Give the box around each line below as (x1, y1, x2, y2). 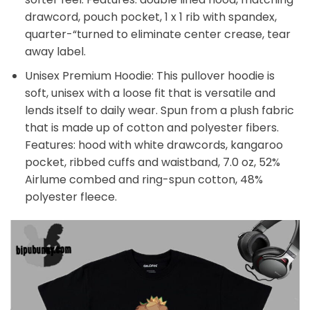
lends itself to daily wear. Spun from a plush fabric (24, 102, 294, 118)
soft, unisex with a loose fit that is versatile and (24, 84, 275, 101)
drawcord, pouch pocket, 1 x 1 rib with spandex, (24, 9, 277, 26)
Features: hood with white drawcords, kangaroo (24, 136, 283, 153)
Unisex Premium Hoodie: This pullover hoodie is (24, 67, 275, 84)
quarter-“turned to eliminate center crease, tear (24, 26, 291, 43)
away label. (24, 44, 86, 60)
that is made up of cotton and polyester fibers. (24, 119, 279, 136)
